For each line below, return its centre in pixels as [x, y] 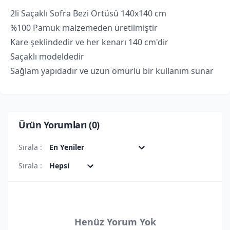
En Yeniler [67, 147]
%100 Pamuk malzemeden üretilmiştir [84, 27]
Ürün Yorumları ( [55, 124]
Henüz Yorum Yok [115, 222]
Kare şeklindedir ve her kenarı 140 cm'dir [89, 42]
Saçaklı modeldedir [47, 56]
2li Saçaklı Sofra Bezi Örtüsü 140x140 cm [88, 13]
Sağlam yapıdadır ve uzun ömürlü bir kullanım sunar [112, 71]
